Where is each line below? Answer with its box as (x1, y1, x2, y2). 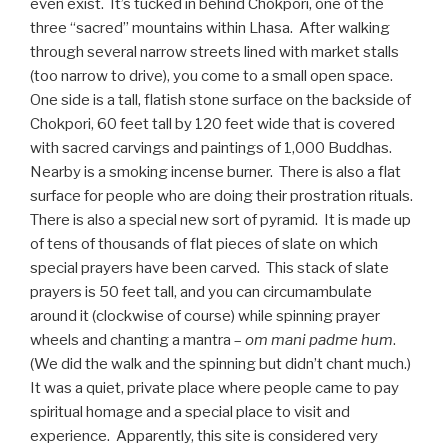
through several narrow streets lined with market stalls (30, 42, 399, 61)
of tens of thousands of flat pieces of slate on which (30, 234, 378, 253)
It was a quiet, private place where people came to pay (30, 378, 399, 397)
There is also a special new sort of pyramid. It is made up (30, 210, 411, 229)
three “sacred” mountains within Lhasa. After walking (30, 18, 390, 37)
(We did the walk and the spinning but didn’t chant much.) (30, 354, 417, 373)
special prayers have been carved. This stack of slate (30, 258, 389, 277)
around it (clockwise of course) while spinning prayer (30, 306, 380, 325)
